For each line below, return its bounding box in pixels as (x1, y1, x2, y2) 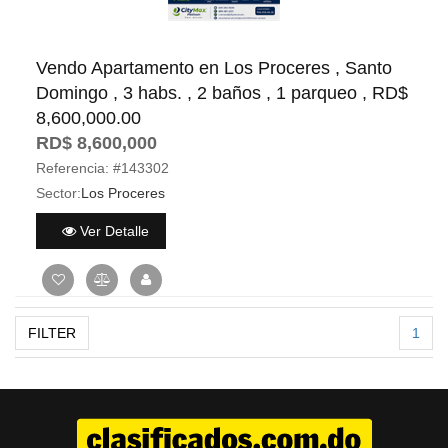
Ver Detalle (75, 222, 149, 239)
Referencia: (36, 160, 109, 176)
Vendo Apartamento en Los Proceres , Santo (36, 58, 392, 78)
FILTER (28, 325, 76, 341)
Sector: (36, 185, 81, 201)
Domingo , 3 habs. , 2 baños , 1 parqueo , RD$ (36, 83, 408, 103)
